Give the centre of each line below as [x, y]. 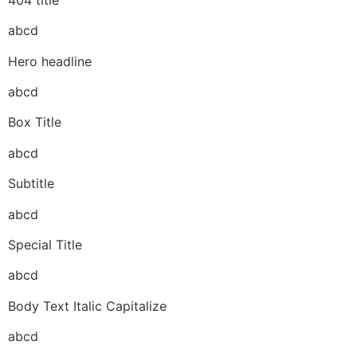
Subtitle [31, 184]
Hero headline [50, 61]
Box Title [35, 122]
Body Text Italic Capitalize [87, 306]
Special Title [45, 244]
